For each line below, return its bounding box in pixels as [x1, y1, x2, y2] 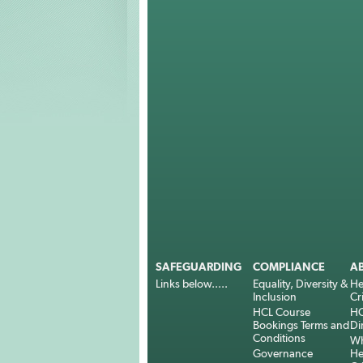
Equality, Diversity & [253, 277, 348, 290]
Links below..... [156, 277, 228, 290]
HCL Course [253, 305, 310, 318]
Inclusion [253, 290, 297, 303]
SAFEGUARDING [156, 260, 241, 273]
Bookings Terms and [253, 318, 349, 331]
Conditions [253, 331, 305, 344]
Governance [253, 347, 313, 360]
